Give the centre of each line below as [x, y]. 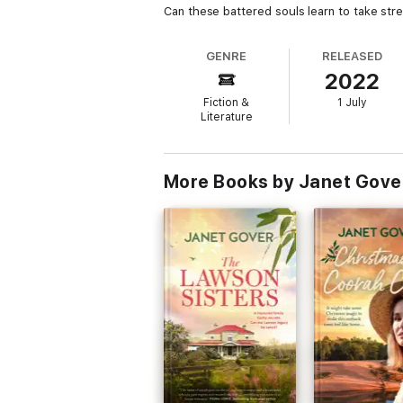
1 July [353, 103]
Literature [226, 117]
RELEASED [352, 56]
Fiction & [227, 103]
